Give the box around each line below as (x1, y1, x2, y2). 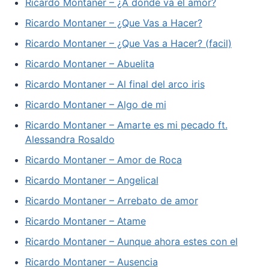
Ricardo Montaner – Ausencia (25, 255, 158, 268)
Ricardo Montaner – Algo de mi (25, 98, 166, 110)
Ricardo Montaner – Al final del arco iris (25, 77, 205, 90)
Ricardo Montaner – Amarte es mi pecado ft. (25, 118, 228, 131)
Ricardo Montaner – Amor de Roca (25, 153, 182, 166)
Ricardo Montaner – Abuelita (25, 57, 154, 70)
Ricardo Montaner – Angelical (25, 174, 159, 186)
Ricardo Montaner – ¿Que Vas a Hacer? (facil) (25, 37, 232, 49)
